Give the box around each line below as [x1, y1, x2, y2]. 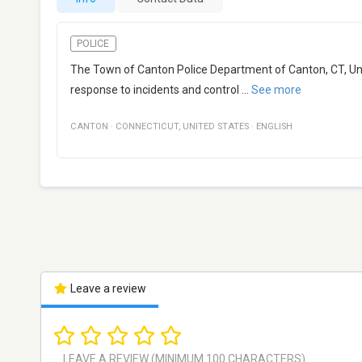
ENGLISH [256, 121, 293, 133]
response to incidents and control [70, 83, 239, 97]
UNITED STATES [183, 121, 249, 133]
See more [251, 83, 301, 97]
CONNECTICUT [116, 121, 179, 133]
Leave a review [67, 282, 146, 296]
